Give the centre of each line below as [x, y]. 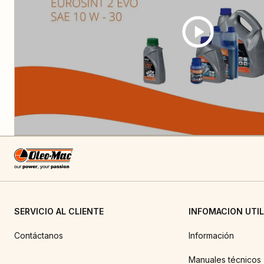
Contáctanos [39, 235]
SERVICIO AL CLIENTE [59, 211]
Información [211, 235]
